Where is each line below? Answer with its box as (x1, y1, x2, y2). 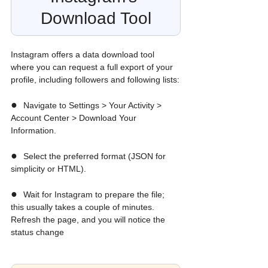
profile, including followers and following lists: (11, 75, 179, 85)
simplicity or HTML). (11, 164, 86, 174)
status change (11, 227, 64, 237)
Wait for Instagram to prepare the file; (23, 190, 167, 200)
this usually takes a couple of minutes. (11, 202, 157, 212)
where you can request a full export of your (11, 62, 175, 72)
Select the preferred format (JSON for (23, 151, 168, 162)
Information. (11, 126, 56, 136)
